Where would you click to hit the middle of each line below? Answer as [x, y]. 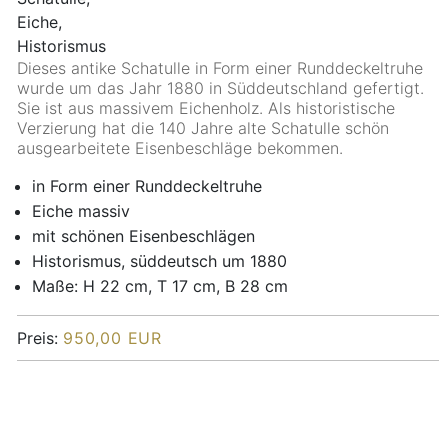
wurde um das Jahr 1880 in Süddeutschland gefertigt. [220, 88]
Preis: [40, 338]
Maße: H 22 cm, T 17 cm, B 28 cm [160, 286]
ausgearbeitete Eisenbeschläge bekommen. [182, 148]
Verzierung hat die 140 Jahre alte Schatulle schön [203, 128]
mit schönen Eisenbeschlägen [143, 236]
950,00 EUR [112, 338]
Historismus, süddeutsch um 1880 [159, 261]
